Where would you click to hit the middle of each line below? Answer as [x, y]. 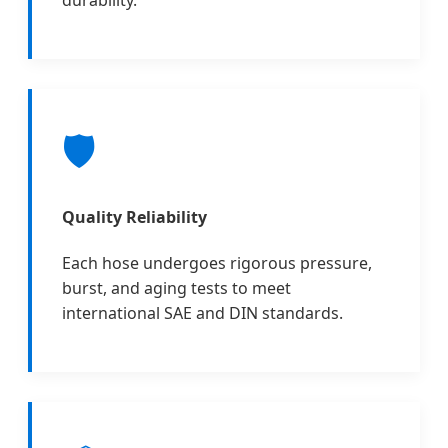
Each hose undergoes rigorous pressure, [217, 262]
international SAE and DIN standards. [202, 312]
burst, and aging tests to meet [176, 287]
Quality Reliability [134, 216]
